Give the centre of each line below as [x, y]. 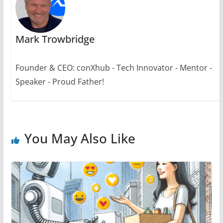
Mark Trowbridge [55, 39]
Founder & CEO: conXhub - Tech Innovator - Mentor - [113, 68]
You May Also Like [80, 139]
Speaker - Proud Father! [59, 82]
